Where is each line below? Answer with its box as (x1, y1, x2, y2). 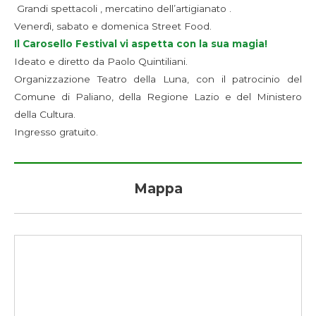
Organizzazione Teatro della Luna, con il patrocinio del (14, 73, 302, 85)
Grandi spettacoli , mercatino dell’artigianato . (14, 3, 231, 15)
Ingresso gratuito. (14, 126, 98, 138)
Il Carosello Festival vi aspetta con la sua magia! (14, 38, 267, 50)
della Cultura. (14, 109, 75, 121)
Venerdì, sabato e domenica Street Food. (14, 20, 212, 32)
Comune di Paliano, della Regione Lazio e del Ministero (14, 91, 302, 103)
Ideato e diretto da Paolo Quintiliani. (14, 56, 188, 68)
